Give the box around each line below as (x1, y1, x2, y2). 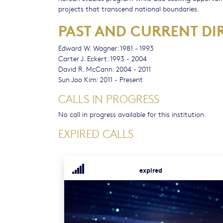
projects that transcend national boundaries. (58, 3, 199, 13)
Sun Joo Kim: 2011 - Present (58, 74, 143, 84)
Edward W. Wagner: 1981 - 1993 (58, 43, 154, 53)
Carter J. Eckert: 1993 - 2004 (58, 53, 147, 63)
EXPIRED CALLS (58, 126, 133, 141)
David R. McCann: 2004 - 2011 (58, 64, 151, 74)
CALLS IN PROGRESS (58, 92, 159, 106)
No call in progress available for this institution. (58, 109, 206, 119)
